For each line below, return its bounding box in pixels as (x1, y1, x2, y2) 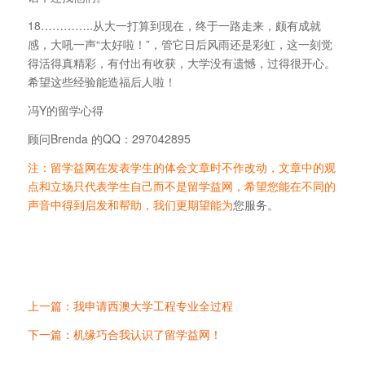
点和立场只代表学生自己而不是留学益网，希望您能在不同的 (27, 177, 336, 194)
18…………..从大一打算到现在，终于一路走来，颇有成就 (27, 16, 321, 33)
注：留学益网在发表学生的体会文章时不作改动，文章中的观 (27, 158, 336, 175)
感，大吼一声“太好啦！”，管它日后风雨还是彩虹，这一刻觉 (27, 35, 332, 52)
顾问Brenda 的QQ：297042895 (27, 130, 191, 147)
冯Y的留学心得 (27, 101, 103, 118)
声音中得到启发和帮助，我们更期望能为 (27, 196, 233, 213)
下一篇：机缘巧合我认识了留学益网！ (27, 326, 222, 343)
